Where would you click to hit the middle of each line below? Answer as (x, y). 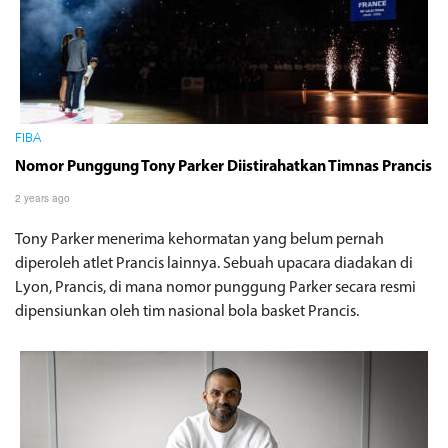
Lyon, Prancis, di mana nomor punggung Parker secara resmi (215, 287)
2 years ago (42, 197)
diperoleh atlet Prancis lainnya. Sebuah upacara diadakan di (214, 263)
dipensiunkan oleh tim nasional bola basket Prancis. (188, 311)
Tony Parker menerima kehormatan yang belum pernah (199, 239)
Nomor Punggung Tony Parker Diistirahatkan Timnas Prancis (223, 166)
